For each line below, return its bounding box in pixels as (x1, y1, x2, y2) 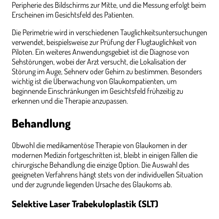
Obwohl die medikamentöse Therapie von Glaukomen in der (12, 140, 187, 150)
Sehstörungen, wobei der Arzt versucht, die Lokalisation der (12, 56, 186, 66)
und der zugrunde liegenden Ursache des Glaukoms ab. (12, 179, 172, 189)
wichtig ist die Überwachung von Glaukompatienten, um (12, 76, 176, 86)
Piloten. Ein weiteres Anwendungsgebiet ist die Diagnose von (12, 46, 189, 57)
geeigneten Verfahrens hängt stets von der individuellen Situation (12, 169, 203, 179)
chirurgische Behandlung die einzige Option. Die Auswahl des (12, 159, 189, 170)
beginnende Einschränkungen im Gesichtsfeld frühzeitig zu (12, 86, 183, 96)
